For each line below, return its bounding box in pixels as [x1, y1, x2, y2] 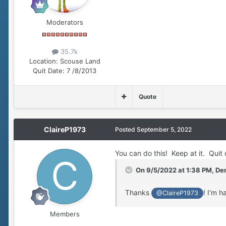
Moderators [46, 18, 83, 26]
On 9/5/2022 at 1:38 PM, [136, 165, 215, 174]
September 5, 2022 [137, 125, 192, 133]
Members [49, 209, 80, 218]
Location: [29, 56, 58, 65]
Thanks [125, 188, 151, 197]
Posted [115, 125, 137, 133]
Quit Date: [33, 66, 65, 75]
